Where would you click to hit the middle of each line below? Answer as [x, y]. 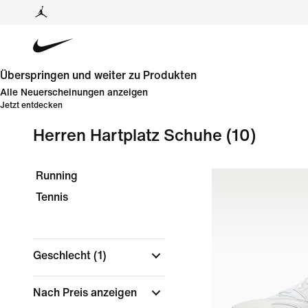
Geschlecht [63, 255]
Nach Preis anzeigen [86, 293]
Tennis [52, 197]
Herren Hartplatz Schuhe [128, 136]
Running [57, 176]
